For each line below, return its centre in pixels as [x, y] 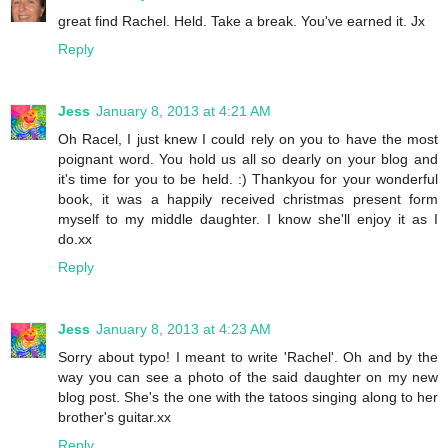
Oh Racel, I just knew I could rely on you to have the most [248, 138]
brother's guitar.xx [114, 416]
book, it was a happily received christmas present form [248, 198]
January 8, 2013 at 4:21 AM [183, 110]
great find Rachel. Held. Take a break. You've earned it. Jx [241, 20]
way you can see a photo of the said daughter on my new [248, 376]
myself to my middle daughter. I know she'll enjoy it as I [248, 218]
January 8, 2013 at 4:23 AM [183, 328]
